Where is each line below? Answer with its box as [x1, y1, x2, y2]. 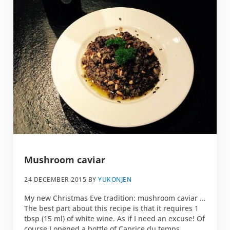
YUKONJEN [98, 175, 132, 184]
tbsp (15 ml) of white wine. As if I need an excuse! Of [24, 213, 205, 223]
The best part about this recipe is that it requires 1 [24, 203, 199, 213]
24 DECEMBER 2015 [24, 175, 87, 184]
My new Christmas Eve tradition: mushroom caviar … [24, 193, 206, 203]
